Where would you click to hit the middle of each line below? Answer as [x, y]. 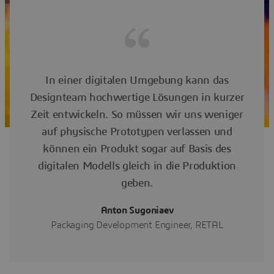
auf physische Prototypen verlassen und [137, 132]
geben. [137, 184]
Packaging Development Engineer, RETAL [137, 225]
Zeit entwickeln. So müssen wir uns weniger [137, 115]
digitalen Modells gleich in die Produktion [137, 167]
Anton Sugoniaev [137, 211]
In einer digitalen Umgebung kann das [137, 81]
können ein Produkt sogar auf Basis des [137, 150]
